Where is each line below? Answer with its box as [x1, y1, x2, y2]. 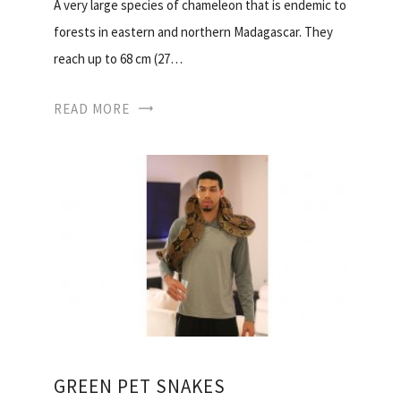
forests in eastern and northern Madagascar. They [54, 23, 333, 41]
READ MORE [54, 100, 130, 118]
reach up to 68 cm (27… [54, 50, 183, 68]
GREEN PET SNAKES [54, 374, 226, 399]
